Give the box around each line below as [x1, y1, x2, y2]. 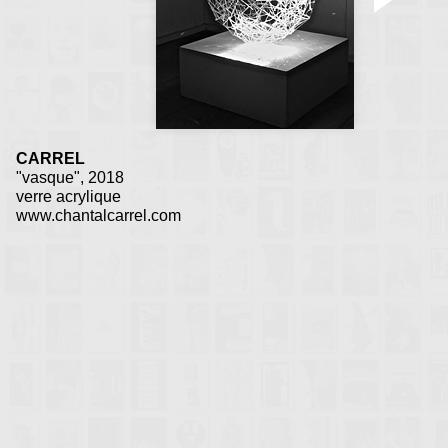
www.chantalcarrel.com [16, 207, 181, 225]
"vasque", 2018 [16, 169, 124, 187]
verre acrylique [16, 188, 121, 206]
